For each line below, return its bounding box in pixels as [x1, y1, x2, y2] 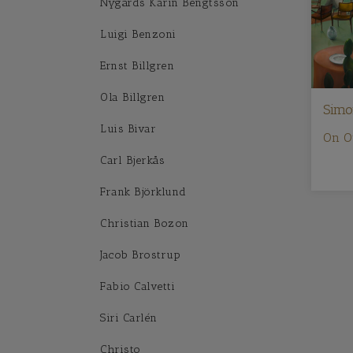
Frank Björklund [100, 185, 187, 199]
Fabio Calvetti [100, 280, 175, 293]
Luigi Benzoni [100, 28, 176, 41]
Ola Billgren [100, 91, 165, 104]
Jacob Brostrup [100, 248, 180, 262]
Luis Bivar [100, 122, 156, 136]
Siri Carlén [100, 311, 158, 325]
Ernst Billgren [100, 59, 174, 72]
